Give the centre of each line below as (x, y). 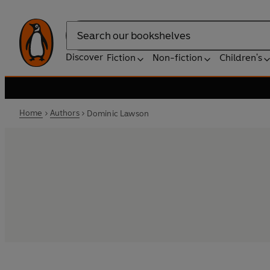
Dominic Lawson (118, 113)
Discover (84, 57)
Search (81, 42)
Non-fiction (177, 58)
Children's (241, 58)
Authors (64, 113)
